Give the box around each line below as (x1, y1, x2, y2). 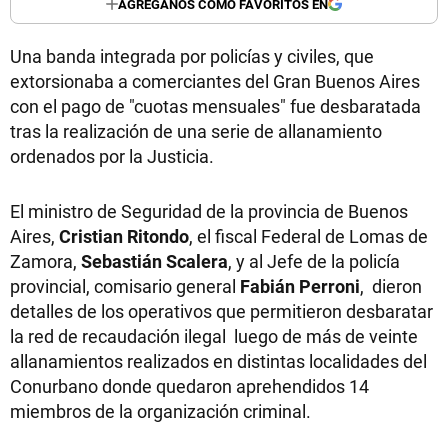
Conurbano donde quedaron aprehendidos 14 (10, 374, 369, 398)
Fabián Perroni (240, 274, 360, 298)
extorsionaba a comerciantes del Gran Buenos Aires (10, 69, 420, 93)
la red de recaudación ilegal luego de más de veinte (10, 324, 418, 348)
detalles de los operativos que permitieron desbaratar (10, 299, 433, 323)
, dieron (360, 274, 422, 298)
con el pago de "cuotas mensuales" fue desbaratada (10, 94, 421, 118)
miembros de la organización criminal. (10, 399, 311, 423)
